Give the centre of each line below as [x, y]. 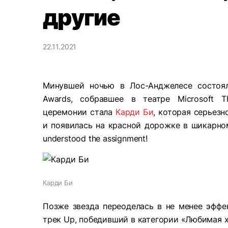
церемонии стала [79, 112]
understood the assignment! [95, 138]
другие [81, 17]
